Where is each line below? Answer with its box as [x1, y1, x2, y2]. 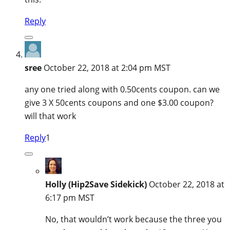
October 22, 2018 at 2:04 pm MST [44, 62, 170, 73]
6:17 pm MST [45, 191, 94, 203]
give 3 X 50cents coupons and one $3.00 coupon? [25, 97, 214, 108]
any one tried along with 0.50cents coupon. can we [25, 83, 220, 95]
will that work [25, 110, 76, 122]
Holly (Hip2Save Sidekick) [45, 178, 147, 190]
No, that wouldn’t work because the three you [45, 213, 222, 225]
